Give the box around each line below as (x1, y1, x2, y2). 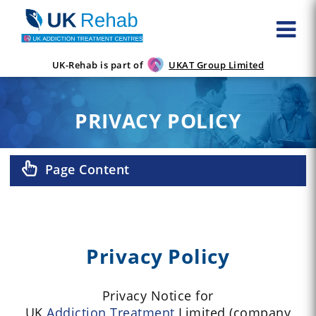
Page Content (44, 161, 130, 178)
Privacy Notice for (102, 287, 214, 305)
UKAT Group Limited (169, 59, 265, 72)
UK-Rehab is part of (51, 59, 144, 72)
